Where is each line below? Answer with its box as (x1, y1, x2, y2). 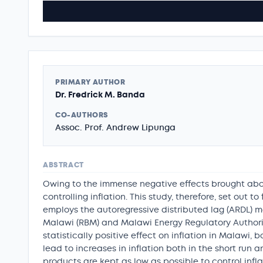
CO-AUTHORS (55, 110, 109, 120)
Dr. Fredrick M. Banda (55, 89, 145, 100)
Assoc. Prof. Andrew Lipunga (55, 122, 176, 133)
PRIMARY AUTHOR (55, 77, 126, 87)
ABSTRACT (43, 160, 84, 170)
